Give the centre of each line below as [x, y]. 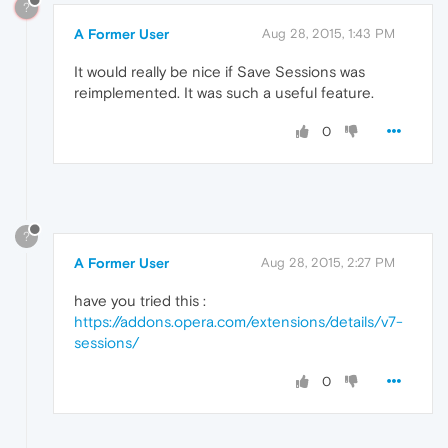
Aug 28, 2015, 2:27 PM [328, 262]
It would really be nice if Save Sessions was [219, 72]
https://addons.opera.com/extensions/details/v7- [238, 321]
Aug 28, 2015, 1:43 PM [328, 34]
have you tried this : [140, 300]
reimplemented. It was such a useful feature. [224, 93]
